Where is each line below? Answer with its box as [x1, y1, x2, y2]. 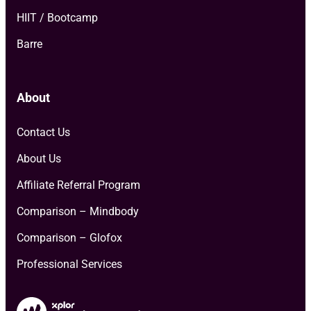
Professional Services [17, 257, 122, 271]
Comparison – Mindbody [17, 204, 139, 218]
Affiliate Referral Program [17, 178, 140, 192]
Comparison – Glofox [17, 230, 122, 244]
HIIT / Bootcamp [17, 10, 98, 24]
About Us [17, 151, 61, 165]
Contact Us [17, 125, 70, 139]
